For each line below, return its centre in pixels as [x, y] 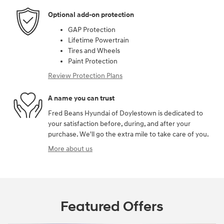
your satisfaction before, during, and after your [119, 123]
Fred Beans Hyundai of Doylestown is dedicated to [125, 113]
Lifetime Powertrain [98, 40]
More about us [70, 148]
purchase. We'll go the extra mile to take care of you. [128, 134]
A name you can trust [81, 98]
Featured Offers [112, 206]
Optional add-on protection [91, 15]
